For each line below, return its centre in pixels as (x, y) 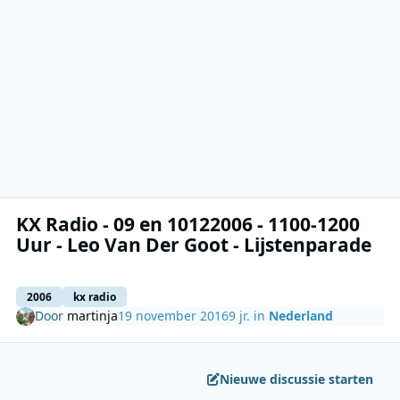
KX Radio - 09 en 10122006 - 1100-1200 (188, 224)
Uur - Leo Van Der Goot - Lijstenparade (194, 244)
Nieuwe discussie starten (296, 379)
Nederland (301, 316)
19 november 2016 (174, 316)
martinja (93, 316)
